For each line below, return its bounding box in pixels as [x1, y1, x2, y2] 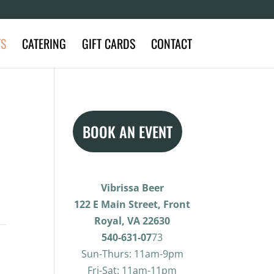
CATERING [21, 34, 66, 53]
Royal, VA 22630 [94, 214, 171, 228]
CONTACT [150, 34, 192, 53]
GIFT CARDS [81, 34, 135, 53]
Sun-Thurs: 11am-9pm [81, 247, 183, 261]
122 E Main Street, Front [74, 198, 191, 211]
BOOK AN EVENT [83, 120, 173, 143]
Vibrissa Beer [100, 181, 164, 194]
